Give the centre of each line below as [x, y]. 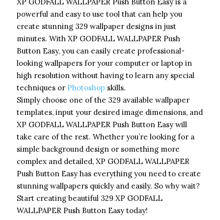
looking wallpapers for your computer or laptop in [104, 63]
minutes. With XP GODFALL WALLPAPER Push [98, 38]
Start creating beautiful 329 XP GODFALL [90, 198]
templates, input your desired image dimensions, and [110, 112]
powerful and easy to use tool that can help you [99, 14]
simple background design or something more [98, 149]
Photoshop [86, 87]
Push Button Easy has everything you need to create [109, 173]
